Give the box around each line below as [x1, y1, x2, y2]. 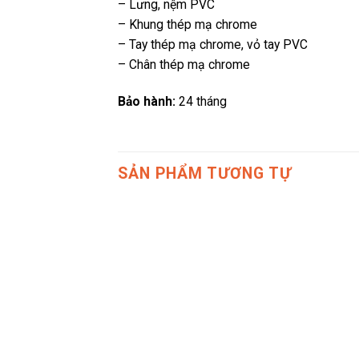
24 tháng [175, 93, 227, 109]
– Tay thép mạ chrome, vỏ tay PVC [118, 37, 308, 53]
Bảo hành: [118, 93, 175, 109]
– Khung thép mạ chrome [118, 17, 257, 33]
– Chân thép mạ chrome [118, 57, 250, 73]
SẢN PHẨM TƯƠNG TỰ [118, 163, 292, 183]
